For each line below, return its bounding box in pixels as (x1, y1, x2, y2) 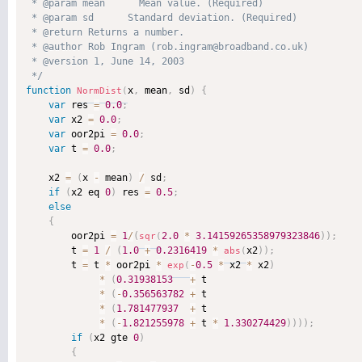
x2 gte (94, 332, 133, 343)
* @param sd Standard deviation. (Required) (26, 12, 297, 23)
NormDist (77, 86, 122, 96)
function (26, 85, 71, 96)
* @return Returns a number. (26, 27, 190, 38)
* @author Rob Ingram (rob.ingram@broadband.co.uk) (26, 41, 314, 53)
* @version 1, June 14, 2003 (26, 56, 190, 67)
